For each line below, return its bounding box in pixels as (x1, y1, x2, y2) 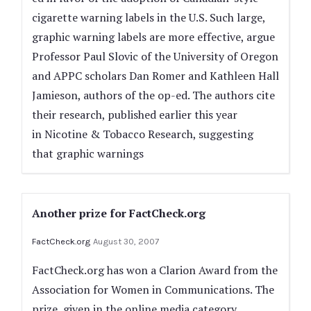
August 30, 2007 (93, 236, 159, 246)
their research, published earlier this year (32, 107, 237, 122)
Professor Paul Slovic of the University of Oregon (32, 49, 278, 64)
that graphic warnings (32, 146, 144, 161)
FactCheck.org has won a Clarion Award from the (32, 262, 278, 278)
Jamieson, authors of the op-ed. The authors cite (32, 87, 275, 103)
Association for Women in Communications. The (32, 282, 274, 297)
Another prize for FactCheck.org (32, 205, 205, 221)
